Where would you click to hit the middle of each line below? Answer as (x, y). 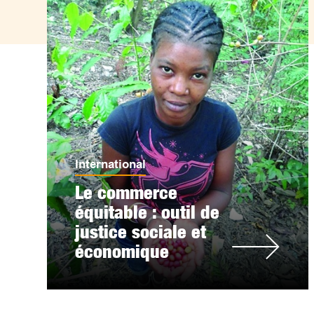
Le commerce (127, 192)
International (111, 164)
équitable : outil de (148, 212)
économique (122, 251)
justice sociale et (141, 232)
